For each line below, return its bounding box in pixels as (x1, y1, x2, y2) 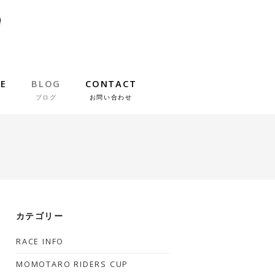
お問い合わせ (89, 93, 133, 101)
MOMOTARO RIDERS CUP (16, 259, 129, 269)
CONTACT (85, 77, 137, 90)
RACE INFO (16, 236, 64, 247)
